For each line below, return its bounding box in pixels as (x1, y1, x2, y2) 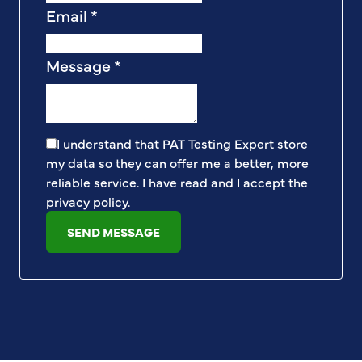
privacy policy (46, 192, 128, 211)
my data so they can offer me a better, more (46, 154, 309, 172)
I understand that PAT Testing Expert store (57, 134, 308, 153)
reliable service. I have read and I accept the (46, 173, 308, 192)
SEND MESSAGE (67, 223, 160, 241)
